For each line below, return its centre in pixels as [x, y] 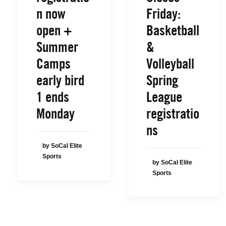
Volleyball [170, 64]
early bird [60, 80]
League [164, 97]
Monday [55, 114]
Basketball [173, 30]
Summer [57, 47]
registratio [173, 114]
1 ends [53, 97]
